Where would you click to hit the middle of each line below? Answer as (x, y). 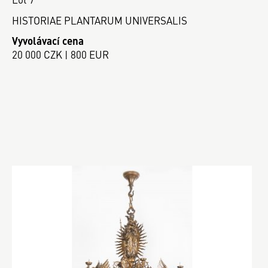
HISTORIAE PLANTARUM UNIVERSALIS (100, 20)
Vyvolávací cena (48, 41)
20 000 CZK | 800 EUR (60, 54)
